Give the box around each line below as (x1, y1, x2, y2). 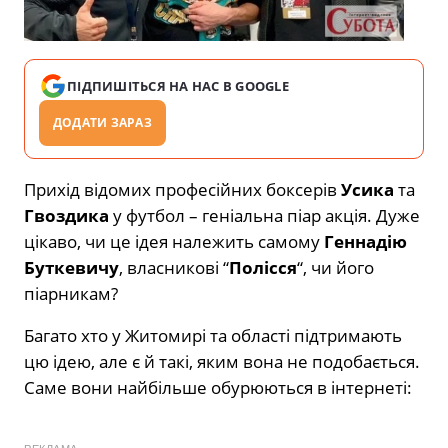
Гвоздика (24, 203, 109, 227)
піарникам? (24, 281, 118, 305)
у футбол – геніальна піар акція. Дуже (109, 203, 420, 227)
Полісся (229, 255, 297, 279)
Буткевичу (24, 255, 119, 279)
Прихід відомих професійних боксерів (24, 177, 341, 201)
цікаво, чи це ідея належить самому (24, 229, 324, 253)
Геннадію (324, 229, 407, 253)
